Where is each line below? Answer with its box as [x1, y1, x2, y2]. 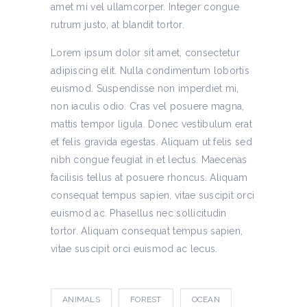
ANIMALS [62, 295, 100, 304]
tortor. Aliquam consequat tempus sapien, [51, 225, 243, 236]
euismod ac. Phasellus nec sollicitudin [51, 208, 227, 219]
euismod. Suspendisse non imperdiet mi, [51, 83, 239, 94]
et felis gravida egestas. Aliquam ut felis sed [51, 136, 252, 147]
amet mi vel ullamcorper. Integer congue [51, 1, 239, 12]
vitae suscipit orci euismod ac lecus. [51, 243, 218, 254]
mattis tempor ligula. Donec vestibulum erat [51, 119, 253, 130]
